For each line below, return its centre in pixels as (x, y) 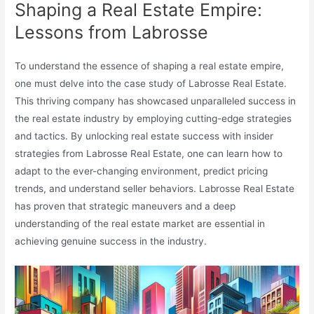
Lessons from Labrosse (112, 32)
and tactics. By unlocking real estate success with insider (144, 136)
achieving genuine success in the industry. (111, 241)
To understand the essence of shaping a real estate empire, (150, 66)
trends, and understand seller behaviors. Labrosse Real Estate (155, 188)
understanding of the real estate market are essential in (140, 223)
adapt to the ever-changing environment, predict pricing (142, 171)
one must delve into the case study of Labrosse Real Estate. (151, 83)
